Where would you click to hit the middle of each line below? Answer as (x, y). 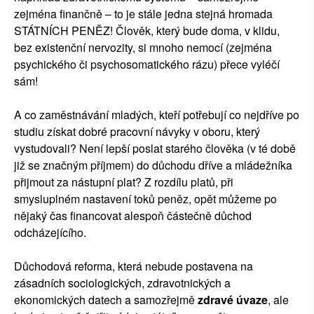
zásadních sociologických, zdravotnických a (122, 283)
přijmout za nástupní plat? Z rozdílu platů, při (124, 182)
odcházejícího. (50, 233)
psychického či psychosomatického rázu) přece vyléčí (147, 64)
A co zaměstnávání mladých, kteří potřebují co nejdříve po (157, 115)
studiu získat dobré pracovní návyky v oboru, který (137, 132)
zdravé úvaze (231, 300)
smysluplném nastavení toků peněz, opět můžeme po (145, 199)
